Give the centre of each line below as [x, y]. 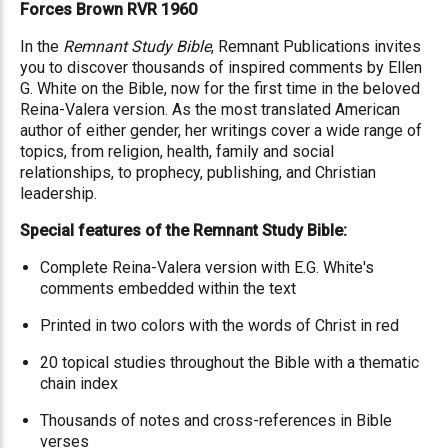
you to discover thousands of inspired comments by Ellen [221, 68]
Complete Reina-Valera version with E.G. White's [207, 268]
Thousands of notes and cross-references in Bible [216, 421]
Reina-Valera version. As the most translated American [210, 110]
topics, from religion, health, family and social [177, 152]
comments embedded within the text [168, 289]
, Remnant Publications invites [316, 47]
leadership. [58, 194]
